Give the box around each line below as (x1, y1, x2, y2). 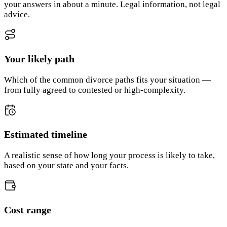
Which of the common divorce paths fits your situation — (4, 74, 211, 85)
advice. (4, 10, 30, 20)
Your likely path (4, 53, 74, 65)
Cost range (4, 204, 51, 215)
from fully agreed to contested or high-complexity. (4, 85, 185, 95)
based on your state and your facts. (4, 160, 129, 170)
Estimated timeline (4, 128, 87, 140)
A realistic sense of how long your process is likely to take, (4, 150, 215, 160)
